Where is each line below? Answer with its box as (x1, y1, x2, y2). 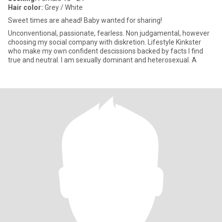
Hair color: (8, 3, 43, 11)
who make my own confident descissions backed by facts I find (8, 47, 203, 55)
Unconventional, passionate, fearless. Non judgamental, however (8, 29, 126, 37)
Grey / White (43, 3, 83, 11)
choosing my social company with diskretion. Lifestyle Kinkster (8, 38, 148, 46)
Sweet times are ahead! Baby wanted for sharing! (8, 16, 162, 24)
